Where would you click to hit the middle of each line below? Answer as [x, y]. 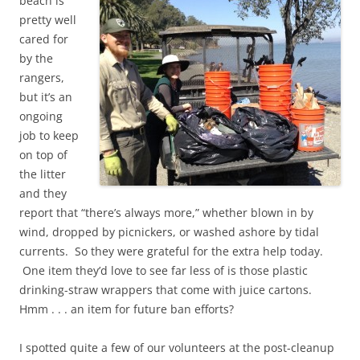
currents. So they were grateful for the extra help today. [171, 252]
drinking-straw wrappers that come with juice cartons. [167, 290]
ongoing [41, 117]
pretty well [48, 20]
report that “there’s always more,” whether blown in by [166, 213]
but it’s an [46, 97]
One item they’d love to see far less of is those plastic [164, 271]
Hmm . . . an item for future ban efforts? [127, 309]
